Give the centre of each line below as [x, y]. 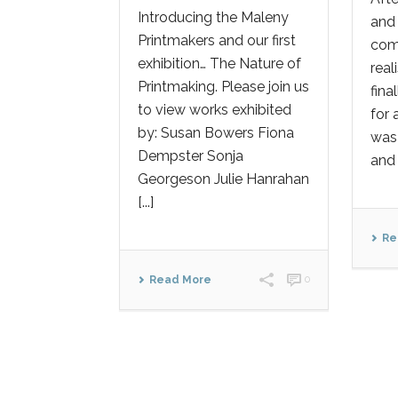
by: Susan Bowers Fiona [216, 133]
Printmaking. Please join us [223, 87]
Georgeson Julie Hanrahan [223, 179]
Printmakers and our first [217, 40]
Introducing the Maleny [213, 17]
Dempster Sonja [191, 156]
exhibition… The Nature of [219, 64]
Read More [180, 280]
